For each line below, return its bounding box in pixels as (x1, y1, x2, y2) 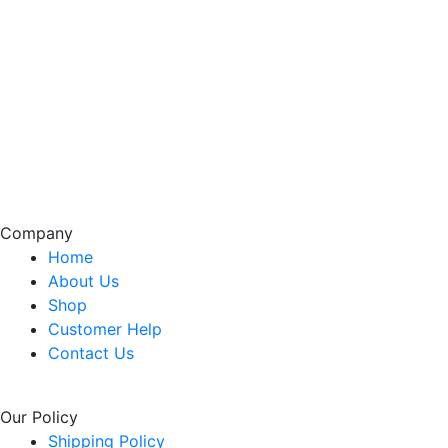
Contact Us (48, 343, 134, 363)
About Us (48, 271, 119, 291)
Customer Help (48, 319, 162, 339)
